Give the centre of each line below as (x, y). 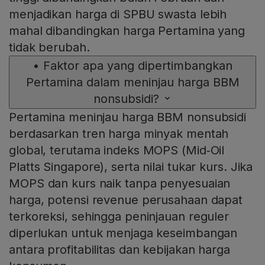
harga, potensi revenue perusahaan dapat (126, 200)
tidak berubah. (49, 48)
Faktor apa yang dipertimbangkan (138, 66)
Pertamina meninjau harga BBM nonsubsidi (128, 117)
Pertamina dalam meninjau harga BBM (132, 83)
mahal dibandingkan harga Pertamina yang (127, 31)
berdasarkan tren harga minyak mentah (119, 134)
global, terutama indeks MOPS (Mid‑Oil (117, 151)
